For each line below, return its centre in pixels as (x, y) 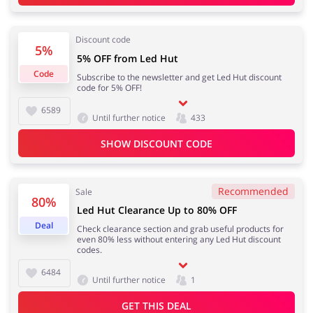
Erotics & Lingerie (225, 59)
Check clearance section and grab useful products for (180, 229)
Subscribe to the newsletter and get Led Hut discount (179, 78)
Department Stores (81, 133)
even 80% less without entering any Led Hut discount (179, 240)
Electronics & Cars (81, 207)
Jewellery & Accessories (81, 59)
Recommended (253, 191)
